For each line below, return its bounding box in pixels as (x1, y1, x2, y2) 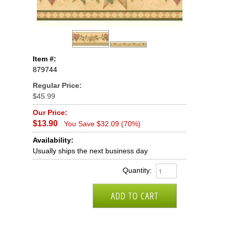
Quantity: (123, 166, 152, 175)
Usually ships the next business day (33, 147, 148, 155)
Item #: (33, 55, 56, 63)
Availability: (33, 136, 74, 145)
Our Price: (33, 108, 67, 117)
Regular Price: (33, 81, 82, 90)
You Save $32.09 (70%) (64, 120, 141, 128)
